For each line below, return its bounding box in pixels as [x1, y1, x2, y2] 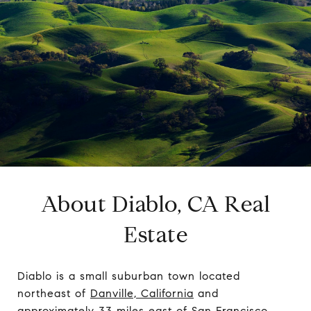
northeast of [17, 286, 90, 300]
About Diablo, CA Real [40, 190, 271, 218]
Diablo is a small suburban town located [17, 269, 240, 283]
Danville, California [90, 286, 194, 300]
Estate [123, 220, 188, 249]
